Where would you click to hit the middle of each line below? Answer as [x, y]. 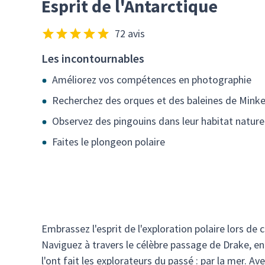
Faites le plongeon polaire [109, 141]
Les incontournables [93, 58]
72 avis [130, 33]
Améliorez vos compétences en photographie [152, 80]
